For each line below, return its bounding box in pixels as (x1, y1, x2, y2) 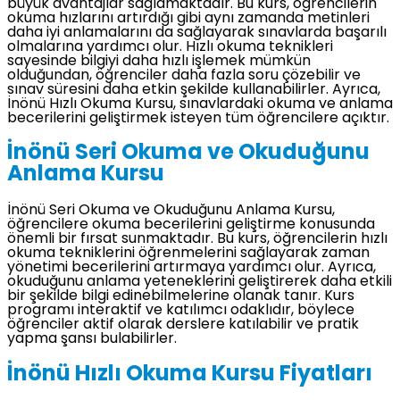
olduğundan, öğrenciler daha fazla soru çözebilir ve (7, 68, 361, 83)
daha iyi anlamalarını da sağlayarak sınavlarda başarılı (7, 25, 387, 40)
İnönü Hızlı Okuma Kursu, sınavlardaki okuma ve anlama (7, 96, 393, 112)
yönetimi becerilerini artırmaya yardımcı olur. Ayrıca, (7, 261, 376, 276)
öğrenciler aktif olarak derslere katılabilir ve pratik (7, 318, 359, 333)
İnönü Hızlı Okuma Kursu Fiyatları (7, 364, 372, 387)
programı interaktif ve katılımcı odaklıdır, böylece (7, 304, 354, 319)
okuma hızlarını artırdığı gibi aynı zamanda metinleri (7, 11, 370, 26)
